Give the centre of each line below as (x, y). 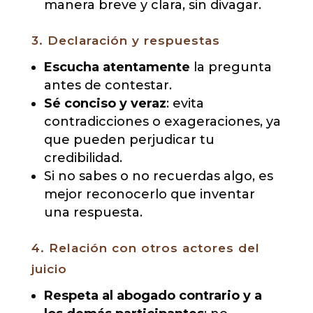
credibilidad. (83, 158)
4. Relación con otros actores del (145, 248)
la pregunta (231, 67)
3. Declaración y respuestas (125, 41)
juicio (49, 269)
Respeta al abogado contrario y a (153, 296)
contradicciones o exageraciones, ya (162, 122)
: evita (185, 104)
